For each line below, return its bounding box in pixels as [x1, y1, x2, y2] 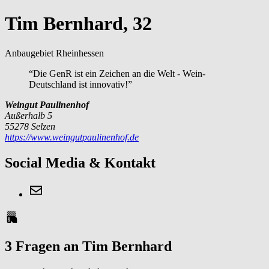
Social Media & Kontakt [5, 154, 156, 171]
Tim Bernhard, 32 [5, 13, 152, 35]
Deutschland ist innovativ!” [29, 79, 132, 89]
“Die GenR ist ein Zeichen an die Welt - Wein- [29, 68, 205, 79]
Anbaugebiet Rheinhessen [5, 47, 104, 58]
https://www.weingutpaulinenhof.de [5, 131, 139, 142]
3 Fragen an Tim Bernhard [5, 238, 172, 254]
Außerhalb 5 [5, 110, 52, 121]
